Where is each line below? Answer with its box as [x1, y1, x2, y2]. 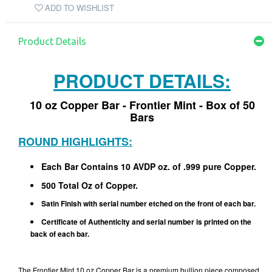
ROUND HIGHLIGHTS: [18, 134, 132, 149]
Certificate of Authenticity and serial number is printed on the [41, 216, 251, 227]
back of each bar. [30, 228, 89, 239]
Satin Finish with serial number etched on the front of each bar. [41, 198, 257, 209]
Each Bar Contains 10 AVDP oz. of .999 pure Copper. [41, 160, 256, 172]
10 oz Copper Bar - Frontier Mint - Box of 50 [29, 97, 255, 113]
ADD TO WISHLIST [45, 2, 114, 14]
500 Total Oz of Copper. [41, 179, 138, 191]
